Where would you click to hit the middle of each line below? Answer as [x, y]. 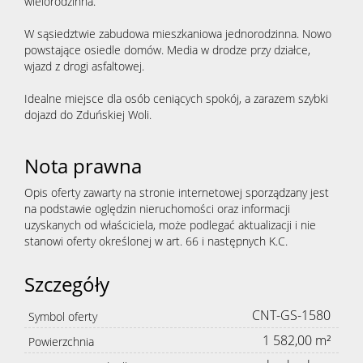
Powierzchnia [61, 342]
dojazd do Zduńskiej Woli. [88, 115]
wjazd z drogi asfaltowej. [84, 66]
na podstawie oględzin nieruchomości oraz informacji [157, 209]
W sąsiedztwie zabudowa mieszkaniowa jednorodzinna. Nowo [178, 34]
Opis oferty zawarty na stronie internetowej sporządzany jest [177, 192]
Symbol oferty [63, 316]
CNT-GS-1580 [291, 315]
